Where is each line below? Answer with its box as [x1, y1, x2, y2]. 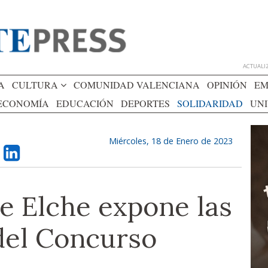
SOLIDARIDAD [177, 97, 243, 109]
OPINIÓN [207, 78, 247, 91]
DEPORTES [121, 97, 170, 109]
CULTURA [12, 78, 60, 91]
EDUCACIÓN [56, 97, 114, 109]
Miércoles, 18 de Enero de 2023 [109, 135, 233, 147]
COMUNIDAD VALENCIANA [74, 78, 200, 91]
